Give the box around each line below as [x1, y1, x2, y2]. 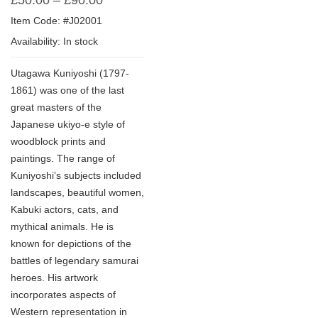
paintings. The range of [11, 153, 115, 164]
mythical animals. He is [11, 221, 114, 232]
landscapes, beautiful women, [11, 187, 144, 198]
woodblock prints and [11, 136, 106, 147]
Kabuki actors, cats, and [11, 204, 119, 215]
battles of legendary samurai [11, 255, 138, 266]
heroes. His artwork [11, 272, 98, 283]
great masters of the [11, 102, 102, 113]
